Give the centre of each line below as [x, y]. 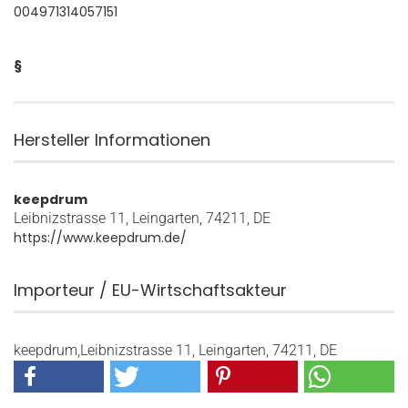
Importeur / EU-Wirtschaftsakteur [150, 291]
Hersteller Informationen [112, 140]
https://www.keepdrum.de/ [100, 238]
